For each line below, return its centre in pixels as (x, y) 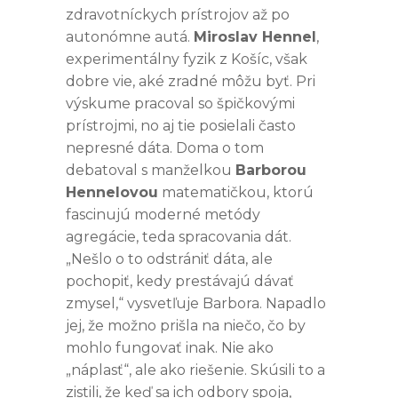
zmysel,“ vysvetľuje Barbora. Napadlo (196, 303)
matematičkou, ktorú (236, 192)
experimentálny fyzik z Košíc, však (187, 59)
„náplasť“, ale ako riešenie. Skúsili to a (195, 370)
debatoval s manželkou (151, 170)
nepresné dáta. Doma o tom (165, 147)
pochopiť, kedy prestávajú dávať (180, 281)
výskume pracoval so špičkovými (180, 103)
